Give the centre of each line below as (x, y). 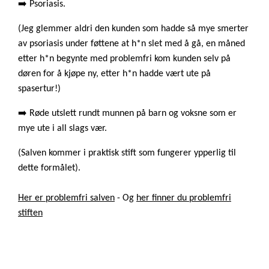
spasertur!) (39, 89)
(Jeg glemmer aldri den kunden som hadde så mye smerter (133, 29)
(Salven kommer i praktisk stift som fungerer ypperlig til (127, 153)
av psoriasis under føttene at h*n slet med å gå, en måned (131, 44)
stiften (30, 213)
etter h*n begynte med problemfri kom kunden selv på (124, 59)
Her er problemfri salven (66, 198)
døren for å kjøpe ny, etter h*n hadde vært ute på (114, 74)
